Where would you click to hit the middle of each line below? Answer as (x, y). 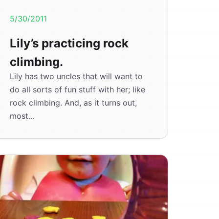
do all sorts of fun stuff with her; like (77, 89)
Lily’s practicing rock (69, 43)
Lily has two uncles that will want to (76, 76)
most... (22, 116)
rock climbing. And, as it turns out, (73, 103)
